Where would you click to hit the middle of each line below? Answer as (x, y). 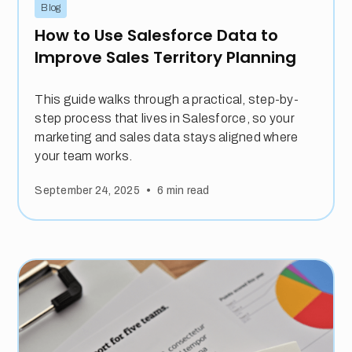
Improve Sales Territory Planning (166, 57)
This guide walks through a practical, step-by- (167, 99)
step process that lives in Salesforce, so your (165, 118)
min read (187, 191)
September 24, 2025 (87, 191)
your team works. (84, 156)
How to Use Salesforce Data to (157, 35)
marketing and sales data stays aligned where (167, 137)
